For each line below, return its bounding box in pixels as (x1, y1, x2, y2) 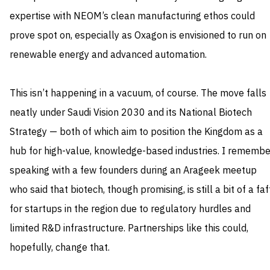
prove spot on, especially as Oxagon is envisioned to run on (10, 28, 266, 43)
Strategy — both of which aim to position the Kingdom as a (10, 125, 263, 140)
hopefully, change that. (10, 240, 110, 256)
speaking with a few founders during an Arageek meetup (10, 163, 257, 178)
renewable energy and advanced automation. (10, 48, 207, 63)
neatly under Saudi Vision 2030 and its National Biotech (10, 105, 252, 121)
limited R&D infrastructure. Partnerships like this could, (10, 221, 248, 236)
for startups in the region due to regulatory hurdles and (10, 202, 251, 217)
